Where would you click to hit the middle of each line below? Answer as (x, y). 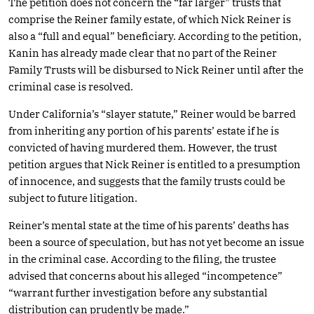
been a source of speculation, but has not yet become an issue (156, 242)
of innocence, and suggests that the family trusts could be (147, 181)
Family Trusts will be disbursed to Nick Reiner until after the (156, 69)
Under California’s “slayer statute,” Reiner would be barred (152, 114)
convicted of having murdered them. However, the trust (143, 147)
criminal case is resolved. (71, 86)
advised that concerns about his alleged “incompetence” (145, 275)
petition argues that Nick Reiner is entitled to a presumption (155, 164)
